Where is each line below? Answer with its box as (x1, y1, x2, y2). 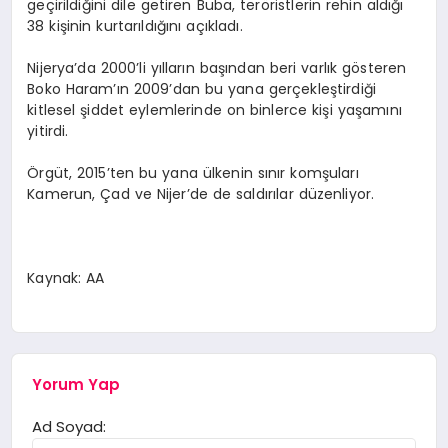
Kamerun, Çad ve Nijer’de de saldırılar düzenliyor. (27, 183, 375, 204)
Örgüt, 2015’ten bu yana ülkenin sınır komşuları (27, 162, 359, 183)
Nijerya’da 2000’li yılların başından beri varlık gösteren (27, 57, 407, 78)
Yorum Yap (32, 374, 121, 396)
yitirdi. (27, 120, 69, 141)
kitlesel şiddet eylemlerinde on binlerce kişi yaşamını (27, 99, 402, 120)
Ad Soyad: (32, 416, 107, 438)
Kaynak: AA (27, 267, 105, 288)
